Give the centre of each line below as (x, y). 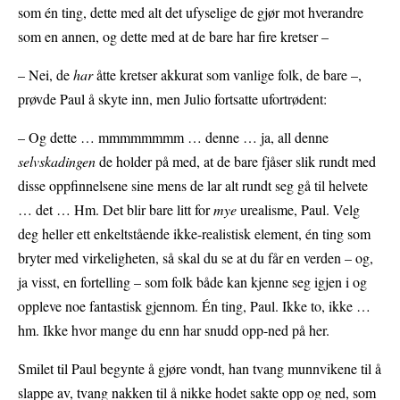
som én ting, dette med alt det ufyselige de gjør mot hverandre (191, 12)
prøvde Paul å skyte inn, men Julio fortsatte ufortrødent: (175, 99)
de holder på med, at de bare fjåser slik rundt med (236, 162)
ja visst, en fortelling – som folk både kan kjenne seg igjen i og (192, 282)
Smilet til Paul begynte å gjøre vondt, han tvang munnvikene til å (200, 369)
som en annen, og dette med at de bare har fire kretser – (173, 37)
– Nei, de (46, 75)
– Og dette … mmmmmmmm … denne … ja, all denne (173, 137)
